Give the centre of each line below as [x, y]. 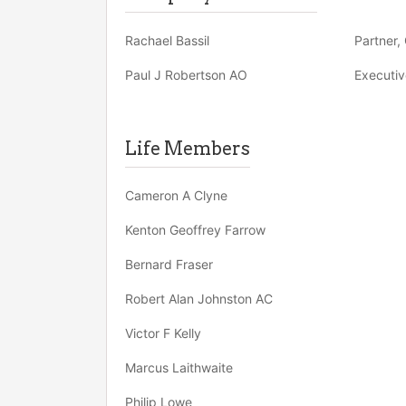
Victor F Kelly [163, 333]
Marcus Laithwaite [179, 367]
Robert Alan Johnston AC [199, 299]
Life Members [188, 149]
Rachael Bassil [167, 40]
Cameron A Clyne [176, 195]
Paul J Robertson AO [186, 75]
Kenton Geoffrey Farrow [195, 230]
